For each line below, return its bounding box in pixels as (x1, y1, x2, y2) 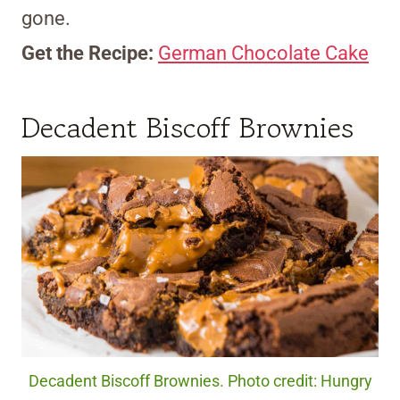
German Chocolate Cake (158, 42, 369, 65)
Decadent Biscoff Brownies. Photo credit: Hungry (28, 372, 372, 391)
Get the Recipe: (21, 42, 158, 65)
